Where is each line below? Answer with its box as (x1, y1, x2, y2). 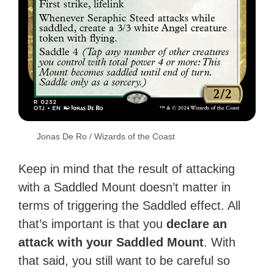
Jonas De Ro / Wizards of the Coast (37, 131, 176, 142)
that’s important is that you (18, 217, 167, 231)
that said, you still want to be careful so (18, 254, 231, 268)
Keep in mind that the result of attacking (18, 162, 235, 176)
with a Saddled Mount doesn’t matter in (18, 180, 231, 194)
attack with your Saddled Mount (18, 235, 204, 250)
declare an (166, 217, 228, 231)
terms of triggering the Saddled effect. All (18, 199, 241, 213)
